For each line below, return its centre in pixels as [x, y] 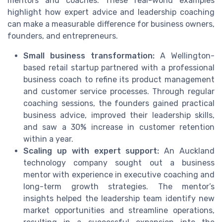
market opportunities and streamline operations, [119, 210]
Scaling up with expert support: [91, 151]
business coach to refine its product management [119, 79]
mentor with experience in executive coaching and [119, 174]
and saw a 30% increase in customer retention [119, 127]
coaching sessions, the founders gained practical [119, 103]
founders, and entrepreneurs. [63, 36]
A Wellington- [185, 55]
